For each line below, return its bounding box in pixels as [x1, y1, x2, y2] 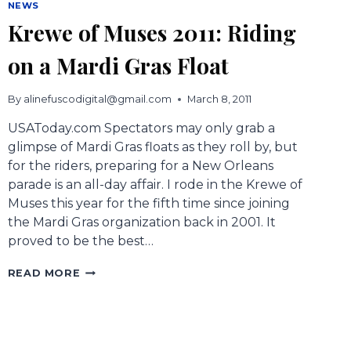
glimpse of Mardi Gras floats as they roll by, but [7, 139, 298, 155]
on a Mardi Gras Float [7, 50, 229, 80]
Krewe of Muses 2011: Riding [7, 17, 296, 47]
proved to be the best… [7, 233, 154, 249]
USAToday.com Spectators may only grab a [7, 121, 275, 136]
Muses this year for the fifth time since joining [7, 196, 290, 212]
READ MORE [7, 267, 81, 280]
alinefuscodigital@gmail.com [23, 93, 172, 106]
